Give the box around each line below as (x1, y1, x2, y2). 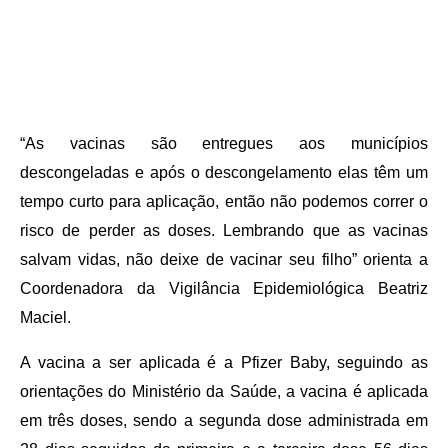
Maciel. (20, 309, 71, 327)
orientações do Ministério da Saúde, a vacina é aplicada (20, 383, 428, 401)
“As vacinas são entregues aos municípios (20, 135, 428, 153)
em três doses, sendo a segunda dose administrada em (20, 412, 428, 430)
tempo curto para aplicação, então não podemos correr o (20, 193, 428, 211)
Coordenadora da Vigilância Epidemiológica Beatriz (20, 280, 428, 298)
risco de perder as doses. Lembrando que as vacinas (20, 222, 428, 240)
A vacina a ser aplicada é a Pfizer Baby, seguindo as (20, 354, 428, 372)
